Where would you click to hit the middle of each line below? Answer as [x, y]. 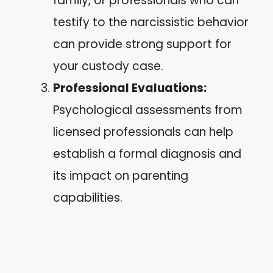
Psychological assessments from [148, 110]
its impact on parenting [121, 176]
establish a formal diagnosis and [147, 154]
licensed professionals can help [143, 132]
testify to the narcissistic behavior [151, 22]
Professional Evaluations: [130, 88]
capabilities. [88, 198]
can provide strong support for [142, 44]
